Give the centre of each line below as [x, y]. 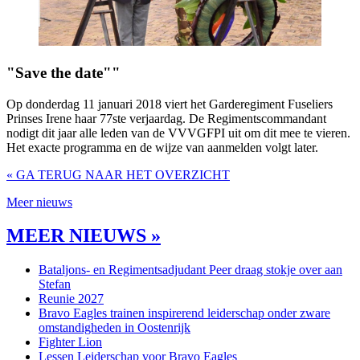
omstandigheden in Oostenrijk [115, 328]
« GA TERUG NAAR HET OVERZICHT [118, 174]
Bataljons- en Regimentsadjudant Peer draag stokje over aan [190, 270]
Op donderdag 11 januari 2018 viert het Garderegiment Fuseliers [170, 104]
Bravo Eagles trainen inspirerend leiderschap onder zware [184, 313]
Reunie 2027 [71, 299]
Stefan [55, 284]
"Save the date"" [63, 72]
